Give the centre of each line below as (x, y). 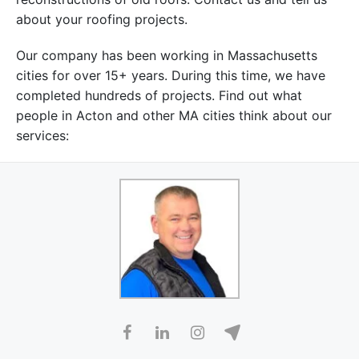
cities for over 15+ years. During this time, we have (171, 75)
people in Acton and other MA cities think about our (174, 115)
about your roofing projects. (102, 19)
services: (42, 135)
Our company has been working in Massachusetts (167, 55)
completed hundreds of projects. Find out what (159, 95)
